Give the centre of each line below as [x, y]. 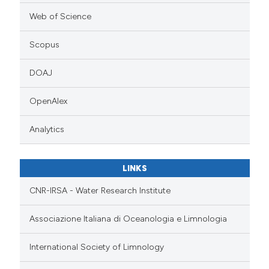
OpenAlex [49, 101]
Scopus [45, 44]
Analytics [47, 129]
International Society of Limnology [97, 247]
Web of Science [61, 16]
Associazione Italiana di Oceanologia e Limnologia [128, 219]
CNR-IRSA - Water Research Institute [100, 190]
